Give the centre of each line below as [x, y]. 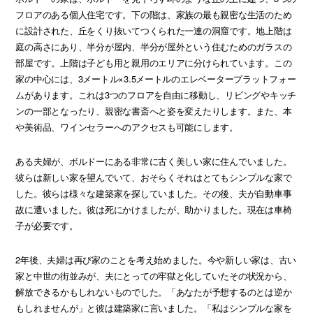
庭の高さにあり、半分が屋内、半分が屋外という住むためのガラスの [154, 46]
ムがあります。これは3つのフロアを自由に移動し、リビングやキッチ [156, 94]
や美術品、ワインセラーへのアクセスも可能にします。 [127, 126]
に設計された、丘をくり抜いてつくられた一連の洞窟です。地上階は [154, 30]
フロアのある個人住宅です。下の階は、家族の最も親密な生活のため [154, 14]
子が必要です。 [47, 225]
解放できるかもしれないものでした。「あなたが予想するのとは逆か [154, 291]
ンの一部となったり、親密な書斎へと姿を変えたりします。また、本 [154, 110]
